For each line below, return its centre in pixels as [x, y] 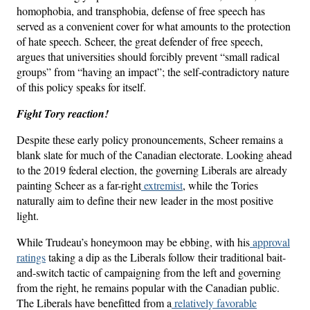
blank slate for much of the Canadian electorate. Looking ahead [154, 154]
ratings [31, 257]
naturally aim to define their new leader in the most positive [145, 200]
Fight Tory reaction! [63, 113]
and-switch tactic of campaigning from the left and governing [149, 272]
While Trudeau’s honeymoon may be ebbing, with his [133, 241]
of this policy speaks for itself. [81, 86]
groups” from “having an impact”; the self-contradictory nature [153, 71]
